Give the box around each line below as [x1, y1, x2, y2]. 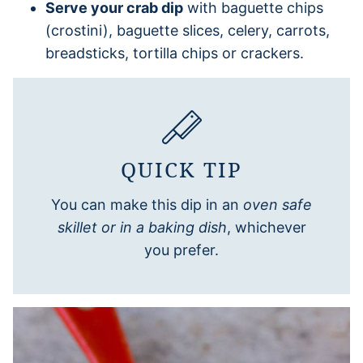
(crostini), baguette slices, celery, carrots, [45, 21, 330, 39]
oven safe [243, 195, 312, 213]
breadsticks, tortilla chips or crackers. [45, 44, 304, 62]
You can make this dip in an [51, 195, 243, 213]
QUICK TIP [121, 154, 242, 184]
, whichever [226, 218, 306, 236]
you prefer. [144, 241, 219, 258]
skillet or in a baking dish [57, 218, 227, 236]
